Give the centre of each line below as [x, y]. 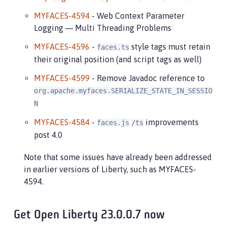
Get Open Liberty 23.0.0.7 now [89, 215]
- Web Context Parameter [137, 16]
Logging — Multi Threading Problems [103, 28]
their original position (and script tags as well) [118, 59]
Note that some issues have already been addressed [118, 157]
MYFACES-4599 [62, 78]
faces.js [113, 123]
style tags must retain [170, 47]
